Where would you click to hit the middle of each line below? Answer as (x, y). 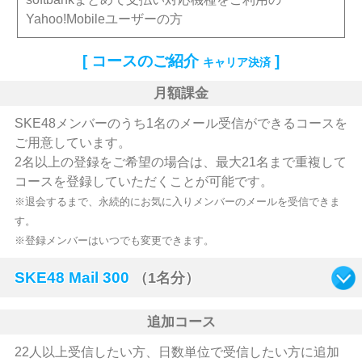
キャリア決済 (237, 63)
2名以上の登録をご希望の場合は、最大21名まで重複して (180, 162)
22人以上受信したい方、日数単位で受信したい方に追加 (177, 352)
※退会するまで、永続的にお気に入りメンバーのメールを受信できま (177, 202)
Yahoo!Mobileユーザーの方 (105, 19)
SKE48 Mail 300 (72, 278)
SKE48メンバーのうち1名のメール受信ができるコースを (181, 124)
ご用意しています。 (72, 143)
